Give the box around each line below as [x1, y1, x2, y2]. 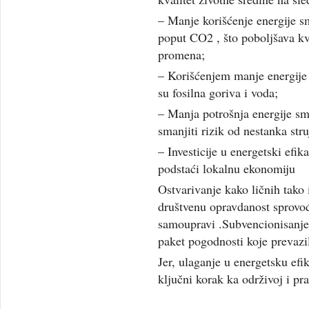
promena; [158, 46, 206, 63]
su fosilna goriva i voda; [158, 84, 279, 101]
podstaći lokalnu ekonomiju [158, 160, 296, 177]
